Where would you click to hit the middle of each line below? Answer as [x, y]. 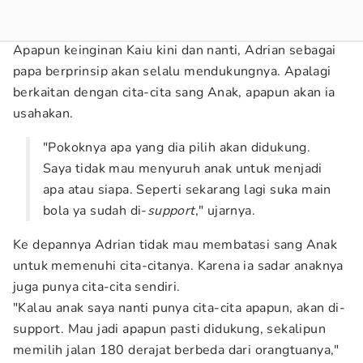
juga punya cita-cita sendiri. [97, 287]
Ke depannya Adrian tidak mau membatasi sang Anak [175, 245]
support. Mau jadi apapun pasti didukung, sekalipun [169, 329]
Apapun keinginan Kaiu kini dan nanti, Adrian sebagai [175, 50]
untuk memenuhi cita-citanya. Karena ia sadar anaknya [178, 266]
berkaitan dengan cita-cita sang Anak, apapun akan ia [174, 92]
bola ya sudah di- [95, 211]
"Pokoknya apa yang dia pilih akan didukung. [177, 147]
